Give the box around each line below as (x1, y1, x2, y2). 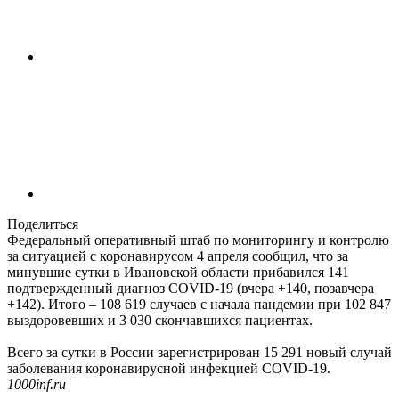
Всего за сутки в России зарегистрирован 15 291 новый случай (7, 345, 392, 361)
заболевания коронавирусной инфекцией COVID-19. (7, 361, 330, 377)
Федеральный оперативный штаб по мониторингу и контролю (7, 232, 389, 248)
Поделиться (7, 216, 78, 232)
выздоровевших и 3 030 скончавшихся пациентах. (7, 313, 313, 329)
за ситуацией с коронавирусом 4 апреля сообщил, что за (7, 248, 348, 265)
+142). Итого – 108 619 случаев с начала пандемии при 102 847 (7, 297, 391, 313)
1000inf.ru (7, 377, 66, 393)
